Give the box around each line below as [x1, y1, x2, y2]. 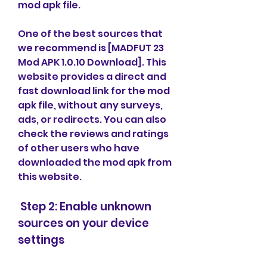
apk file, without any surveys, [18, 98, 163, 112]
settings [18, 232, 64, 248]
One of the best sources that [18, 27, 163, 41]
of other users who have [18, 141, 139, 155]
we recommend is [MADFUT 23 [18, 41, 164, 55]
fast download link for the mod [18, 84, 170, 98]
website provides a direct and [18, 70, 166, 83]
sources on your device [18, 215, 149, 231]
